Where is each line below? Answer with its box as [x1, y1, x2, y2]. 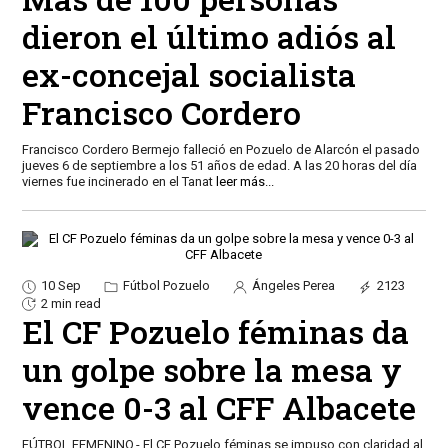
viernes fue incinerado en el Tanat [21, 174, 216, 190]
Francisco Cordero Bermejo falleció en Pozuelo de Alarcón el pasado [21, 142, 420, 158]
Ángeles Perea [248, 278, 335, 294]
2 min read [40, 295, 101, 311]
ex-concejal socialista [21, 53, 356, 97]
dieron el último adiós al [21, 15, 396, 59]
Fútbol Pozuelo [119, 278, 210, 294]
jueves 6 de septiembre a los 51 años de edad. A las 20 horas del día [21, 158, 417, 174]
